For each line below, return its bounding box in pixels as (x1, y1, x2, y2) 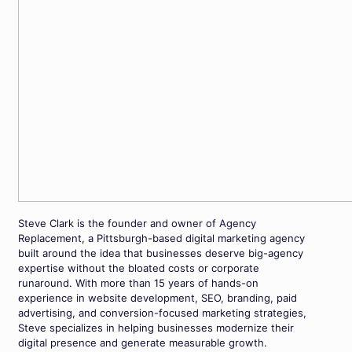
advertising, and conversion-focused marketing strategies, (18, 306, 306, 319)
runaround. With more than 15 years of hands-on (18, 276, 258, 289)
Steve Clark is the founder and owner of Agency (18, 216, 256, 229)
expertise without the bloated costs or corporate (18, 261, 259, 274)
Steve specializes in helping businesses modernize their (18, 321, 294, 334)
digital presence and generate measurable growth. (18, 335, 267, 349)
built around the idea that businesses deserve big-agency (18, 246, 303, 259)
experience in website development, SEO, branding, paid (18, 291, 297, 304)
